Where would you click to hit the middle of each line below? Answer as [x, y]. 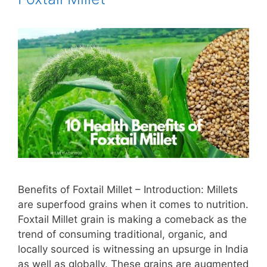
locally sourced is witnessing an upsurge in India [133, 249]
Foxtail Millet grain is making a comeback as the [132, 220]
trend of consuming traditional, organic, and [123, 235]
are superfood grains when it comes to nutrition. [133, 205]
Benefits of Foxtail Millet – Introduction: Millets [128, 190]
